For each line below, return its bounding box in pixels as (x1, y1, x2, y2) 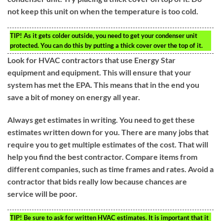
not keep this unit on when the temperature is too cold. (7, 6, 198, 16)
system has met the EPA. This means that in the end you (7, 79, 199, 89)
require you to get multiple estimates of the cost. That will (7, 139, 208, 149)
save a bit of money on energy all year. (7, 92, 140, 102)
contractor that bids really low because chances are (7, 176, 187, 186)
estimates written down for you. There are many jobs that (7, 127, 209, 137)
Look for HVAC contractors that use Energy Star (7, 55, 176, 65)
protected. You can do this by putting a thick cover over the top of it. (10, 41, 203, 49)
